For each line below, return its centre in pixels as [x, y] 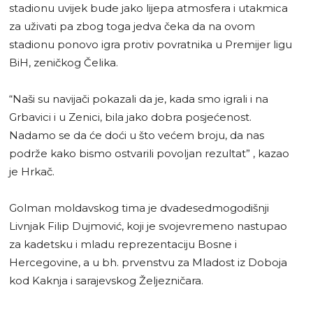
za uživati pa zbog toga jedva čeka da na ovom [132, 26]
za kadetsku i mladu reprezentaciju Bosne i [123, 244]
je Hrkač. [32, 171]
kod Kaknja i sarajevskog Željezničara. [106, 280]
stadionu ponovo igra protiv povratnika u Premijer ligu [151, 44]
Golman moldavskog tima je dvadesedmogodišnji [139, 208]
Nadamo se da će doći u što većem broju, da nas [137, 135]
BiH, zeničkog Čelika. [64, 62]
